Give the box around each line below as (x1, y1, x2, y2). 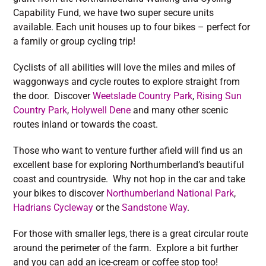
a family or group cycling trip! (13, 36, 138, 47)
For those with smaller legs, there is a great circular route (13, 228, 249, 239)
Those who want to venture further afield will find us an (13, 145, 243, 156)
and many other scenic (133, 104, 229, 116)
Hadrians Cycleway (13, 202, 94, 213)
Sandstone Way (122, 202, 188, 213)
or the (93, 202, 122, 213)
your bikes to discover (13, 188, 107, 199)
